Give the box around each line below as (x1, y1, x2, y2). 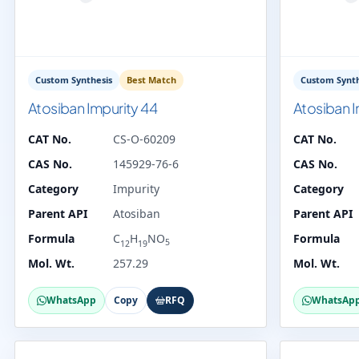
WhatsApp (46, 293, 96, 307)
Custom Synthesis (35, 74, 112, 86)
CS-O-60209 (113, 131, 175, 147)
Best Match (127, 74, 176, 86)
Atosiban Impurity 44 (28, 99, 157, 117)
